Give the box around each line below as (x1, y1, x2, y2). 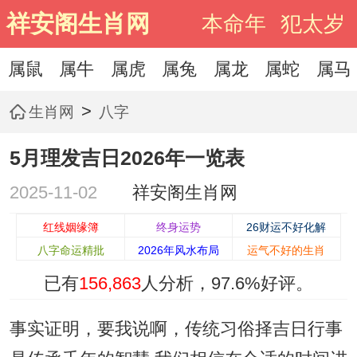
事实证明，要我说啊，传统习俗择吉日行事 (9, 320, 343, 339)
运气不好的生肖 (247, 244, 326, 257)
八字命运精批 (37, 244, 104, 257)
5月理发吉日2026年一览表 (9, 147, 245, 170)
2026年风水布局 (137, 244, 219, 257)
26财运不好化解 (246, 221, 327, 234)
